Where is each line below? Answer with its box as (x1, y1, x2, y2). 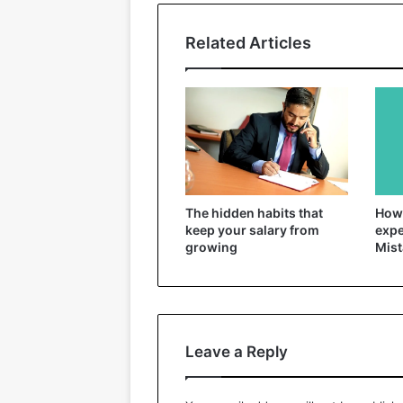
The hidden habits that (185, 204, 323, 220)
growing (185, 238, 237, 255)
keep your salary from (185, 221, 319, 237)
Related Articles (185, 32, 311, 52)
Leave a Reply (185, 342, 288, 361)
